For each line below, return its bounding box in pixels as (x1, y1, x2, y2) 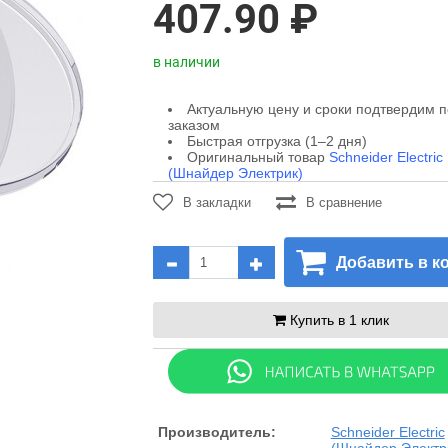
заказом (167, 117, 220, 133)
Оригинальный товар (186, 149, 329, 165)
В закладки (182, 194, 251, 210)
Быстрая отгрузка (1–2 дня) (186, 133, 367, 149)
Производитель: (157, 424, 276, 441)
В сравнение (305, 194, 382, 210)
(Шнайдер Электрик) (167, 165, 303, 181)
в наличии (152, 54, 220, 70)
